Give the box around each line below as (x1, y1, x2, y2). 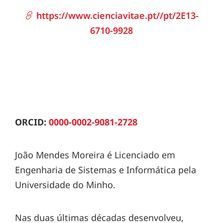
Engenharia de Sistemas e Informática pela (15, 163, 196, 176)
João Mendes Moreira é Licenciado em (15, 148, 175, 161)
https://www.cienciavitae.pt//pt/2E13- (33, 9, 199, 21)
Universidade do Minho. (15, 178, 115, 191)
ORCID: (15, 115, 49, 128)
